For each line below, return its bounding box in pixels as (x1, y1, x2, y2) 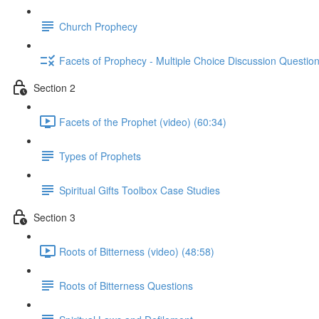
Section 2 (33, 80, 75, 95)
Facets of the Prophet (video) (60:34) (59, 114, 226, 129)
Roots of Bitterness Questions (59, 278, 193, 293)
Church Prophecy (59, 19, 137, 33)
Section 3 (33, 209, 75, 224)
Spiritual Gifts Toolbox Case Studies (59, 182, 220, 197)
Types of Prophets (59, 148, 141, 163)
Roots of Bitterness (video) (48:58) (59, 244, 214, 258)
